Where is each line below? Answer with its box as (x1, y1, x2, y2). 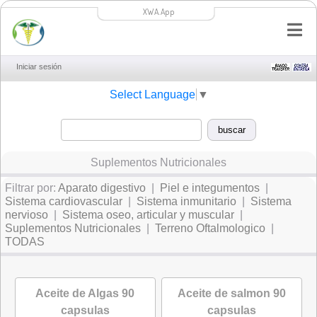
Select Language (109, 88, 195, 101)
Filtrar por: (5, 182, 58, 194)
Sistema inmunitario (137, 195, 236, 207)
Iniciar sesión (16, 62, 62, 71)
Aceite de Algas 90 (35, 287, 135, 299)
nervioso (5, 209, 48, 221)
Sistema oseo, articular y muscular (62, 209, 234, 221)
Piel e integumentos (160, 182, 260, 194)
